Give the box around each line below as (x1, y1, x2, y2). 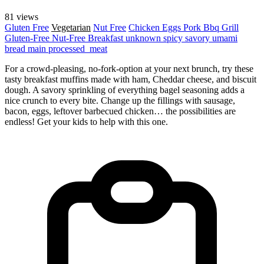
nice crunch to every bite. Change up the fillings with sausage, (5, 95, 235, 105)
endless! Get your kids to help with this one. (5, 116, 168, 127)
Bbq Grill (203, 22, 239, 32)
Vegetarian (51, 22, 91, 32)
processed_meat (48, 43, 107, 54)
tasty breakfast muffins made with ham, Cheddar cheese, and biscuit (5, 74, 256, 84)
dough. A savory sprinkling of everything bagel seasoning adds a (5, 84, 245, 95)
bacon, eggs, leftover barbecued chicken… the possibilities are (5, 105, 236, 116)
